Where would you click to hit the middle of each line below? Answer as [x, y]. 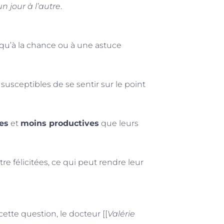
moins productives [60, 123]
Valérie [121, 214]
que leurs [119, 123]
